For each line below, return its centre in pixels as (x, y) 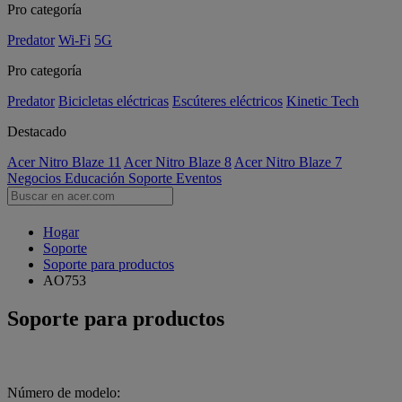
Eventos (199, 178)
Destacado (37, 131)
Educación (96, 178)
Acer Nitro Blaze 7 (288, 162)
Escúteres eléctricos (227, 101)
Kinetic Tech (323, 101)
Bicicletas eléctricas (114, 101)
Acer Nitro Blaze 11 (64, 162)
